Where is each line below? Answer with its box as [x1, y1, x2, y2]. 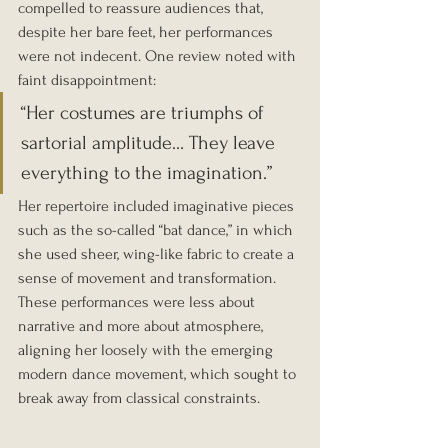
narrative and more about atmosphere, [18, 317, 267, 336]
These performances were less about [18, 293, 259, 312]
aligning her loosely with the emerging [18, 341, 277, 360]
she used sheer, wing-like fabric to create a [18, 245, 298, 264]
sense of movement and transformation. [18, 269, 280, 288]
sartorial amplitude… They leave [21, 132, 280, 155]
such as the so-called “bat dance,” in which [18, 221, 297, 240]
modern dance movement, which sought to [18, 365, 300, 384]
